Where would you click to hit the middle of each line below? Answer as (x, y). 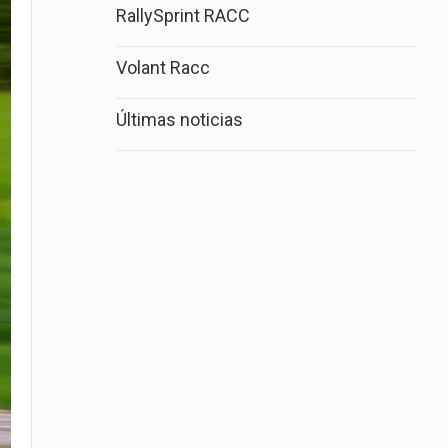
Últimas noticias (179, 119)
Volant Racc (163, 67)
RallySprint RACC (183, 15)
